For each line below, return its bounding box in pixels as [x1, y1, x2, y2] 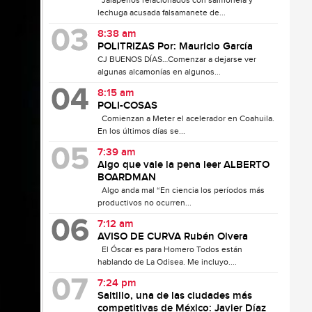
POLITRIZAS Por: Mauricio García [97, 40, 253, 53]
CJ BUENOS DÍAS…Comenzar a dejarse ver [97, 54, 257, 64]
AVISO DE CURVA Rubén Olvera [97, 231, 249, 243]
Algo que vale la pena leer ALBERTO [97, 159, 270, 171]
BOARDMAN [97, 171, 157, 184]
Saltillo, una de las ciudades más [97, 290, 253, 302]
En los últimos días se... [97, 126, 186, 136]
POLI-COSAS [97, 100, 158, 112]
